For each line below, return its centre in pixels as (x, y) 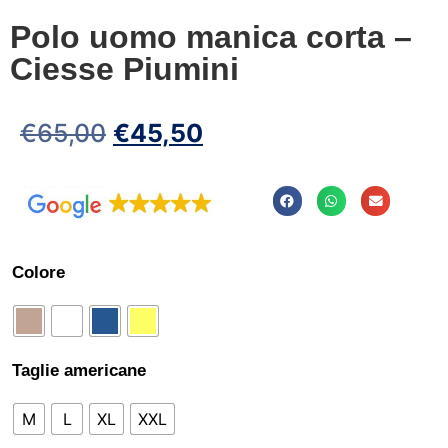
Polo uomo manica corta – (211, 37)
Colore (38, 273)
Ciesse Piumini (124, 69)
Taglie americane (79, 371)
